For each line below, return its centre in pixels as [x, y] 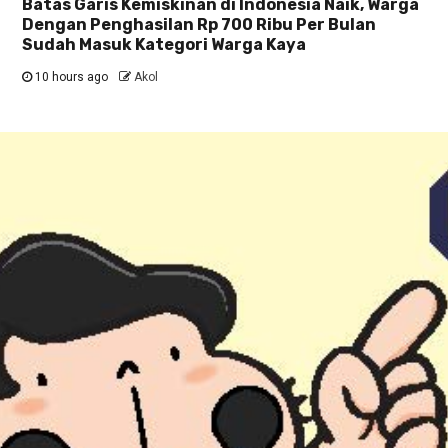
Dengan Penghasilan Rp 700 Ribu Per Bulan [198, 25]
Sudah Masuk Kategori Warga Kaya [163, 45]
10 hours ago [71, 77]
